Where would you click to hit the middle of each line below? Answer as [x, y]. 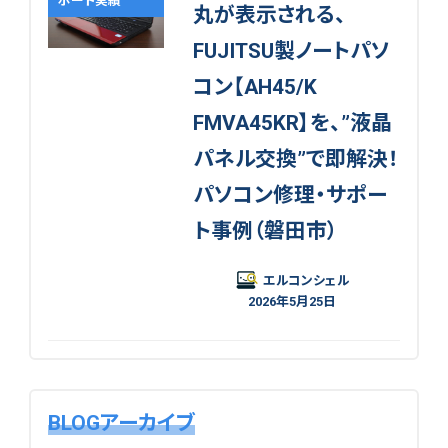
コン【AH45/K [254, 87]
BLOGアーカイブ [121, 423]
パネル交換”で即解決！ [295, 159]
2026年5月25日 [291, 302]
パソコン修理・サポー [289, 195]
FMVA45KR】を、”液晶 [292, 123]
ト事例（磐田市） [265, 231]
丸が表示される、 [269, 15]
